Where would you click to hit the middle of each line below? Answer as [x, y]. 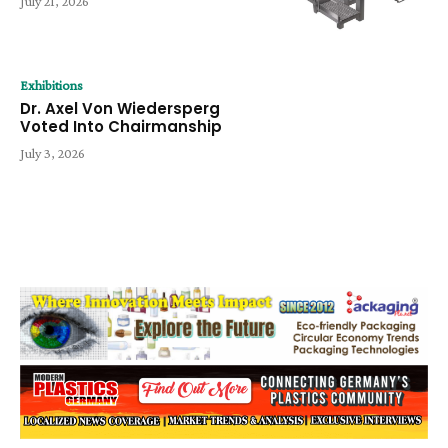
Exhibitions [51, 85]
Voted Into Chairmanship [121, 127]
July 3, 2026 [52, 153]
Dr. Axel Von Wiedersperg [120, 109]
